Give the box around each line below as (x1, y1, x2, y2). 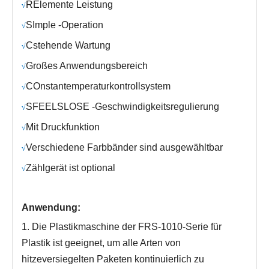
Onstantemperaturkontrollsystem (33, 81, 171, 91)
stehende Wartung (33, 40, 110, 50)
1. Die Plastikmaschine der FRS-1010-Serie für (22, 222, 222, 232)
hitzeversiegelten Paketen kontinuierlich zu (22, 254, 204, 264)
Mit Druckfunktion (26, 122, 100, 132)
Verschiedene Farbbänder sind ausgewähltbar (26, 142, 223, 153)
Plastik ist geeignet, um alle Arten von (22, 238, 181, 248)
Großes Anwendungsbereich (26, 61, 148, 71)
